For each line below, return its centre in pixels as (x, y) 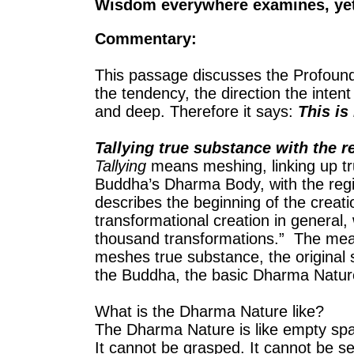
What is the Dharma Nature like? (209, 311)
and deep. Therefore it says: (196, 111)
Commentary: (146, 39)
